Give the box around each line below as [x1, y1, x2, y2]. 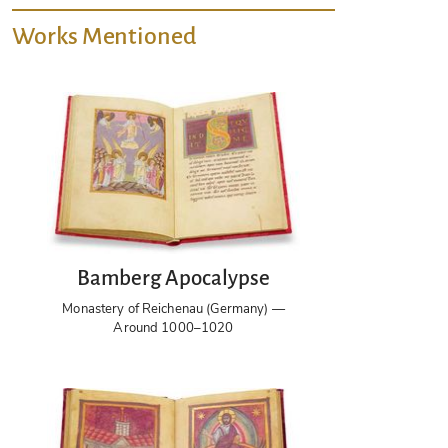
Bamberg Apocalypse [77, 267, 270, 291]
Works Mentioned [12, 22, 197, 49]
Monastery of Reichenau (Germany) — [62, 300, 285, 319]
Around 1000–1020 [113, 319, 234, 338]
